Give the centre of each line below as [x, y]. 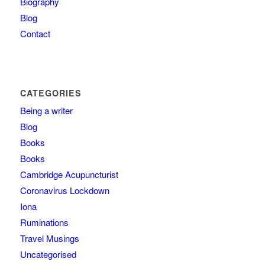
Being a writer [46, 111]
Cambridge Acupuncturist [69, 174]
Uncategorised [48, 254]
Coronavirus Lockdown [64, 190]
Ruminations [44, 222]
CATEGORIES [51, 93]
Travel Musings [49, 238]
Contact [35, 34]
